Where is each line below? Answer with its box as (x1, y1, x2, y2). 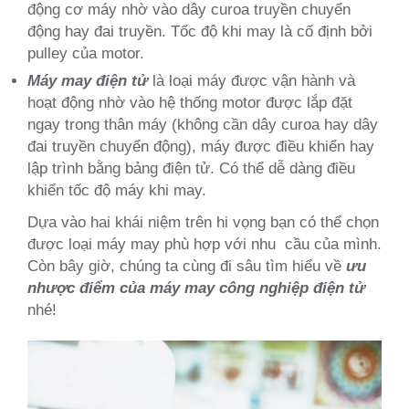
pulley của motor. (27, 44, 144, 62)
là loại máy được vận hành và (148, 70, 355, 89)
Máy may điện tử (27, 70, 148, 89)
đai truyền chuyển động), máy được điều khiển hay (27, 136, 374, 155)
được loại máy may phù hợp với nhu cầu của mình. (27, 234, 382, 253)
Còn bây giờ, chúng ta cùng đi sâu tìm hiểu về (27, 256, 346, 275)
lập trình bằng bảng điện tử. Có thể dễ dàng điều (27, 158, 355, 177)
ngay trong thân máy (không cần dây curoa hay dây (27, 114, 378, 133)
